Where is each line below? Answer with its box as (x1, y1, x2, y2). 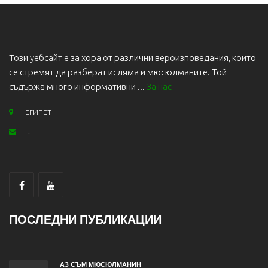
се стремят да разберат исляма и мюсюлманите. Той (9, 67, 227, 77)
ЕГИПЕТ (25, 108, 51, 116)
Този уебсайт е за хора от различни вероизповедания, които (9, 53, 256, 63)
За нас (147, 81, 172, 92)
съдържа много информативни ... (9, 81, 147, 92)
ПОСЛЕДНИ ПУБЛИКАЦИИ (9, 211, 162, 228)
